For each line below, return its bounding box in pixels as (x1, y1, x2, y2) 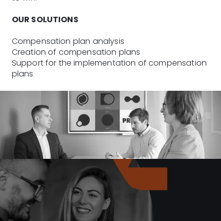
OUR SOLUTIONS (11, 13, 78, 25)
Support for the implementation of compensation (11, 57, 207, 69)
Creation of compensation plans (11, 46, 141, 58)
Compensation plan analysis (11, 35, 124, 47)
